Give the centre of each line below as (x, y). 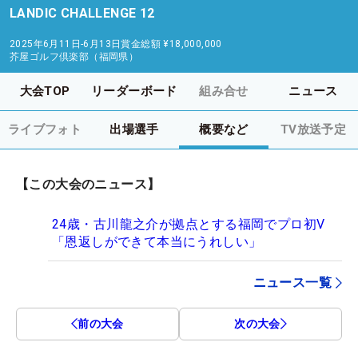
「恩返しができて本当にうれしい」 (157, 241)
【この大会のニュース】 (88, 184)
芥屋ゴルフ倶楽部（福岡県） (74, 56)
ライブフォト (45, 129)
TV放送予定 (313, 129)
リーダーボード (134, 91)
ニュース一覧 (292, 282)
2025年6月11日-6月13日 (66, 44)
